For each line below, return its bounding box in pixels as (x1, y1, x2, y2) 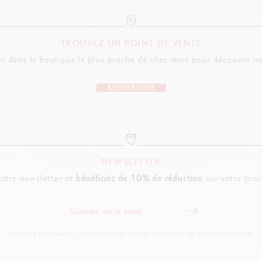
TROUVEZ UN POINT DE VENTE (60, 37, 202, 49)
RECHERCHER (107, 82, 155, 92)
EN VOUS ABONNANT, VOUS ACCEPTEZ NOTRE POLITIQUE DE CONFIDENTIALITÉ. (8, 230, 254, 238)
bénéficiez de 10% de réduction (75, 172, 203, 184)
